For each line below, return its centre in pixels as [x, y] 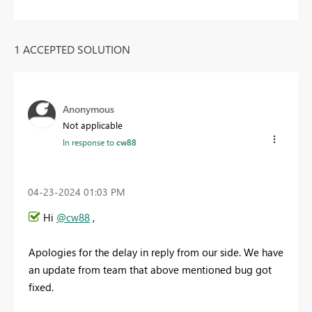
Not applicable [93, 125]
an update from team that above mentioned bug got [150, 270]
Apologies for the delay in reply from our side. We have [156, 252]
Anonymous [88, 109]
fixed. [42, 287]
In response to [89, 142]
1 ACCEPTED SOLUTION [72, 49]
